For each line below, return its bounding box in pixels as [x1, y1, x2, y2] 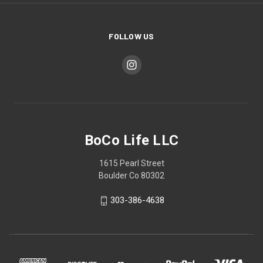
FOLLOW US [109, 31, 154, 42]
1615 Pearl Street [99, 159, 164, 168]
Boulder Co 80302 [99, 171, 164, 181]
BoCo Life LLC [84, 132, 179, 149]
